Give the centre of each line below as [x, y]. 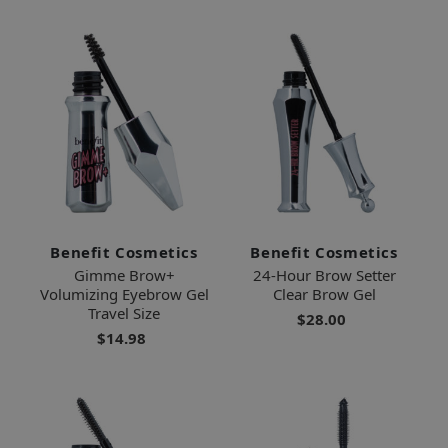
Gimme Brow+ [124, 274]
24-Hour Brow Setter [324, 274]
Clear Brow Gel [324, 293]
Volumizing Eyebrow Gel [124, 293]
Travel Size [124, 312]
